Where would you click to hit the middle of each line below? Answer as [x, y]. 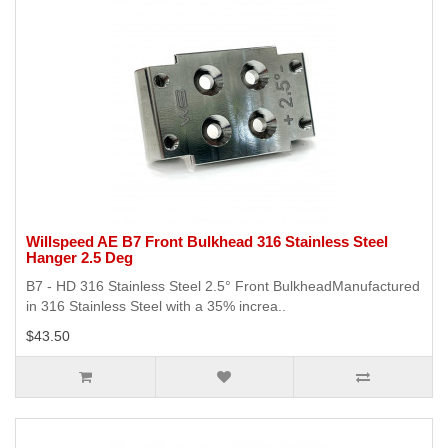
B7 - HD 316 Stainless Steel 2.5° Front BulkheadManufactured [223, 286]
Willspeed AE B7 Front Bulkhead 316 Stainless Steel [207, 242]
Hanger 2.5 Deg [79, 258]
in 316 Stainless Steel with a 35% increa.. [156, 306]
